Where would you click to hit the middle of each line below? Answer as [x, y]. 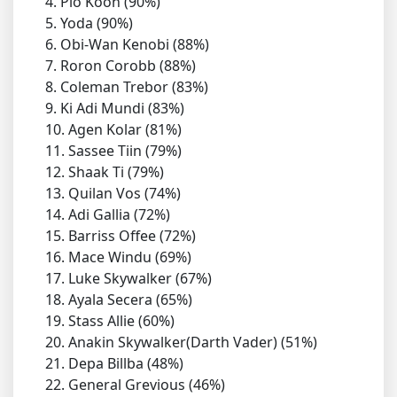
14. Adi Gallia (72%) [113, 215]
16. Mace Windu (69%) [124, 257]
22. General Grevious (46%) [140, 385]
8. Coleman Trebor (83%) [132, 87]
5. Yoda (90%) [94, 23]
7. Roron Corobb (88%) [126, 66]
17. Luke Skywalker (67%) [134, 279]
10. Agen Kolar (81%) [119, 130]
